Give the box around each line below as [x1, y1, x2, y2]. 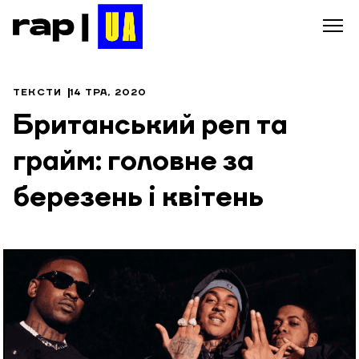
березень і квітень [13, 184, 264, 213]
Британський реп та [13, 112, 288, 141]
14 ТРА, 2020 [70, 88, 147, 98]
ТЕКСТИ [13, 88, 63, 98]
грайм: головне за [13, 148, 254, 177]
